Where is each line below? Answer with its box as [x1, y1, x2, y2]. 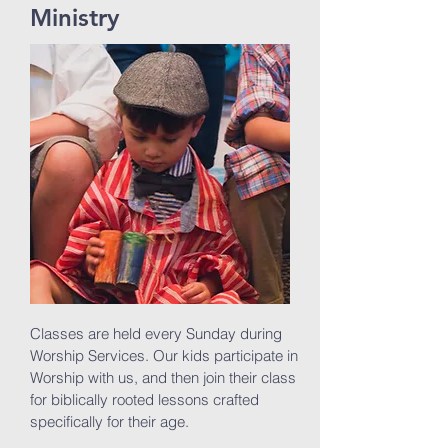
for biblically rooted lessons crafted [30, 390, 259, 409]
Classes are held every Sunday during [30, 324, 282, 343]
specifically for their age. [30, 412, 193, 431]
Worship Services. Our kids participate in [30, 346, 298, 365]
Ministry [30, 3, 119, 32]
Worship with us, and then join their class [30, 368, 296, 387]
